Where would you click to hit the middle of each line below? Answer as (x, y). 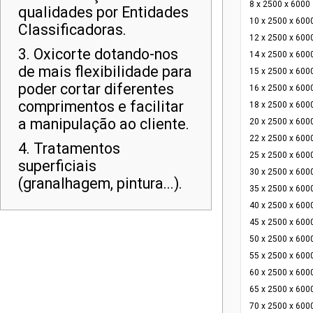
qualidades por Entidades (103, 12)
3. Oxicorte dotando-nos (98, 54)
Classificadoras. (72, 30)
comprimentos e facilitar (101, 107)
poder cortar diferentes (96, 89)
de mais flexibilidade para (105, 72)
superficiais (57, 166)
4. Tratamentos (69, 148)
